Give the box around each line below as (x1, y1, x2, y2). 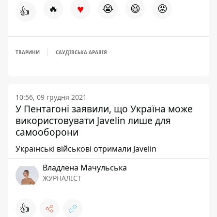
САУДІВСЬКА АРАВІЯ (56, 49, 107, 56)
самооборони (15, 125, 78, 139)
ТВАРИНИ (15, 49, 40, 56)
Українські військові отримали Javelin (15, 143, 156, 154)
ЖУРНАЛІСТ (43, 173, 81, 183)
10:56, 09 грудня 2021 (15, 93, 87, 102)
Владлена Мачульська (43, 162, 127, 173)
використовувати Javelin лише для (15, 114, 171, 127)
